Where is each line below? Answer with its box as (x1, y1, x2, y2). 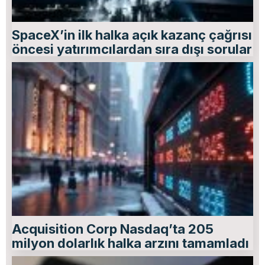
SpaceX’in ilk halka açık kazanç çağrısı (12, 27, 252, 43)
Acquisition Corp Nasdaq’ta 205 (12, 221, 214, 237)
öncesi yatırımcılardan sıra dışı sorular (12, 41, 252, 57)
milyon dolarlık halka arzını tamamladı (12, 235, 249, 251)
